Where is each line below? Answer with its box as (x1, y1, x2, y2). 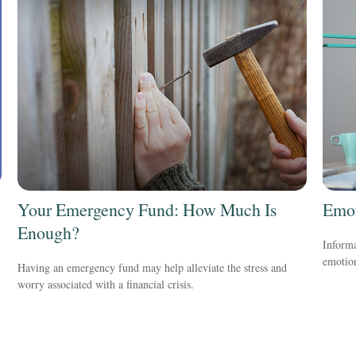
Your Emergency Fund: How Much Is (17, 198, 278, 222)
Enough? (17, 221, 80, 245)
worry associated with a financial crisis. (17, 276, 195, 292)
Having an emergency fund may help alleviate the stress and (17, 259, 288, 275)
